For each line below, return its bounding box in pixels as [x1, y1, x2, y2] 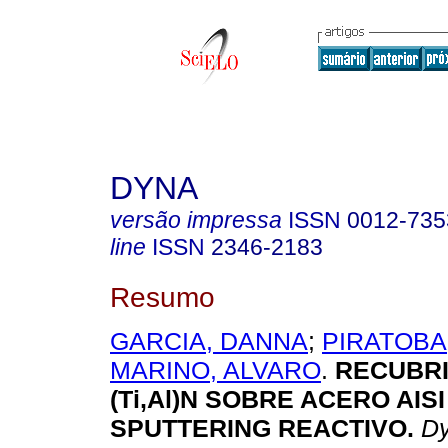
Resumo [110, 280, 215, 313]
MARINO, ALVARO [110, 356, 321, 385]
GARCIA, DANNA [110, 327, 308, 356]
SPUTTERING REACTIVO [110, 414, 407, 443]
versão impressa [110, 207, 282, 233]
